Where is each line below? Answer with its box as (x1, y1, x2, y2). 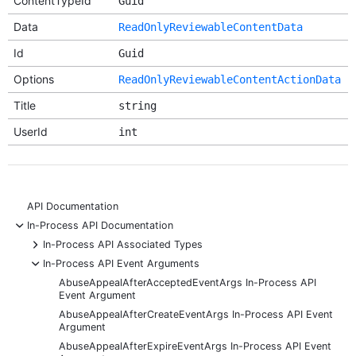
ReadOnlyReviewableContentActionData (118, 72, 341, 86)
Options (13, 72, 54, 86)
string (118, 99, 157, 112)
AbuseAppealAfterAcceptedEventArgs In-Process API (59, 276, 316, 288)
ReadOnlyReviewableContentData (118, 20, 303, 33)
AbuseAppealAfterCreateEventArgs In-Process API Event (59, 308, 333, 320)
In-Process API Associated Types (43, 238, 203, 250)
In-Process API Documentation (27, 219, 173, 231)
